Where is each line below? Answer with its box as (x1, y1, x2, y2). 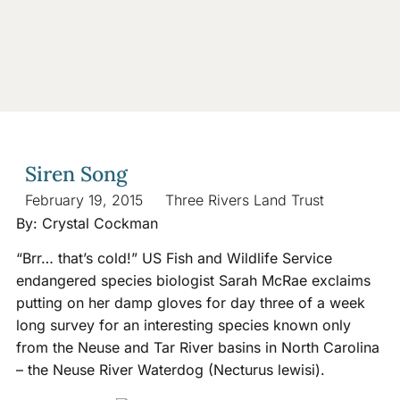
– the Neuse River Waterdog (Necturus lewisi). (15, 360, 325, 379)
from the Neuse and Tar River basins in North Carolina (15, 337, 379, 356)
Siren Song (24, 160, 128, 187)
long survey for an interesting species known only (15, 315, 351, 334)
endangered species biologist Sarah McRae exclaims (15, 271, 371, 289)
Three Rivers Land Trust (164, 190, 324, 209)
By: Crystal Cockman (15, 213, 158, 232)
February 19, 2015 (24, 190, 143, 209)
